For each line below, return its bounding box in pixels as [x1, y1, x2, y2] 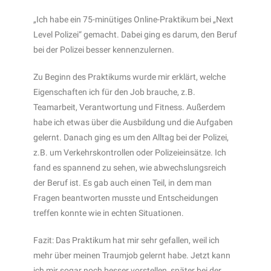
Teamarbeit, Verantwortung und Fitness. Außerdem [33, 102, 225, 112]
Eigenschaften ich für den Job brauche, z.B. [33, 87, 195, 97]
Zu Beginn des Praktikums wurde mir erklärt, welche [33, 71, 226, 82]
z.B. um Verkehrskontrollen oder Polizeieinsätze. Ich [33, 147, 226, 157]
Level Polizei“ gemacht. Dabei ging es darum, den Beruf [33, 29, 237, 39]
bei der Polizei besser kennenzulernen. [33, 44, 174, 54]
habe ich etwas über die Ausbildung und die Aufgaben [33, 117, 233, 127]
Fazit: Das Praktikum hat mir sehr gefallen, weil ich [33, 235, 220, 245]
